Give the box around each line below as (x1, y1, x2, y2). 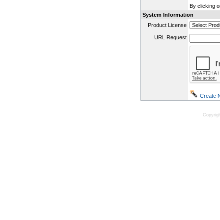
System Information (142, 11, 193, 18)
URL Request (154, 34, 187, 40)
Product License (148, 22, 187, 28)
